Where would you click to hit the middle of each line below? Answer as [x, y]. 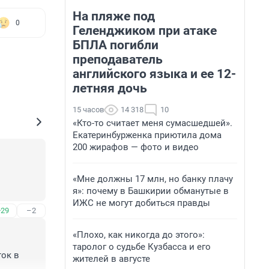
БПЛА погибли [116, 45]
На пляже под [114, 16]
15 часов [88, 110]
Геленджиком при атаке [145, 31]
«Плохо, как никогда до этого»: [139, 235]
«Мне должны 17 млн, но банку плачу [153, 179]
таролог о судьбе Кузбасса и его [142, 247]
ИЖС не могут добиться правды [141, 203]
